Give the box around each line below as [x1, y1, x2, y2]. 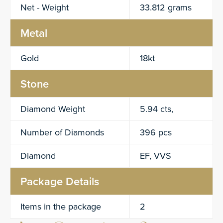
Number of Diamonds [20, 126, 104, 139]
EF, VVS [140, 149, 171, 162]
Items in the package [20, 200, 101, 213]
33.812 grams [140, 1, 192, 14]
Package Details [20, 173, 99, 189]
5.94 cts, [140, 103, 173, 115]
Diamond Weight [20, 103, 85, 115]
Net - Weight [20, 1, 69, 14]
